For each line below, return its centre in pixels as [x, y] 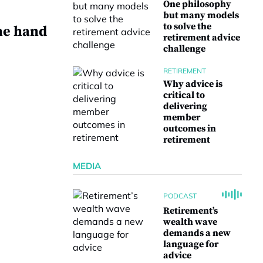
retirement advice [202, 38]
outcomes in [190, 129]
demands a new [197, 233]
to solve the [187, 26]
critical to [184, 95]
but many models [201, 15]
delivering [185, 106]
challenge [184, 49]
